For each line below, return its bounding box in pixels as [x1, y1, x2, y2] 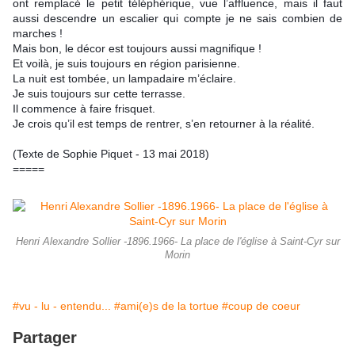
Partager [13, 329, 77, 347]
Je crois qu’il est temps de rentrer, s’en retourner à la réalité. [13, 117, 315, 131]
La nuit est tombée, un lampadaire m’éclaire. [13, 72, 236, 86]
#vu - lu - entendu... [13, 300, 111, 313]
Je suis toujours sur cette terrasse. [13, 87, 185, 101]
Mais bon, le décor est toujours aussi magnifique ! [13, 42, 261, 55]
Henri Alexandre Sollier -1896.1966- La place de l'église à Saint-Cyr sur [15, 236, 340, 248]
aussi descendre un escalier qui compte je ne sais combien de [13, 12, 342, 25]
